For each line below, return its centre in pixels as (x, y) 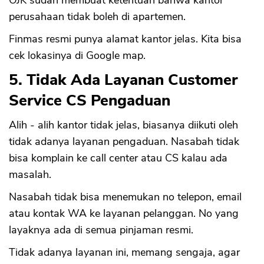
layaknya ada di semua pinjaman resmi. (101, 230)
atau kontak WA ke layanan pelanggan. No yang (124, 214)
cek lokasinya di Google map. (77, 56)
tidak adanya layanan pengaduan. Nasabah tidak (124, 142)
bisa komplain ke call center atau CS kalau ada (118, 158)
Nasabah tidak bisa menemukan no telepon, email (125, 197)
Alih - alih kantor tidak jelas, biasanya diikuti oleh (123, 125)
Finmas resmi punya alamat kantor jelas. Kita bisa (125, 39)
